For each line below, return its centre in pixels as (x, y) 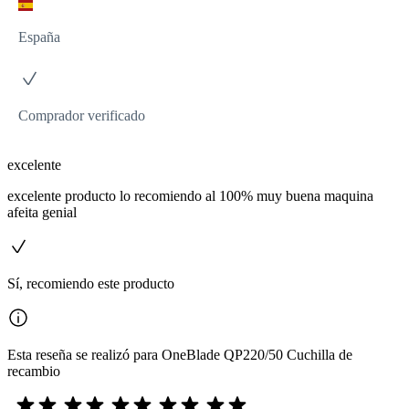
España (39, 37)
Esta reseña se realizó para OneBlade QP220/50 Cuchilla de (180, 354)
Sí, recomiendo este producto (91, 283)
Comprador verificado (82, 115)
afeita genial (42, 212)
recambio (34, 371)
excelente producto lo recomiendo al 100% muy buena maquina (190, 195)
